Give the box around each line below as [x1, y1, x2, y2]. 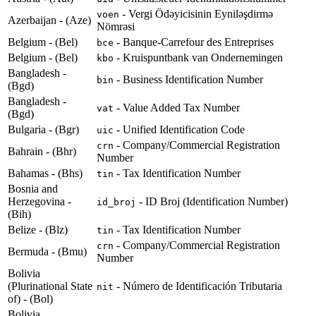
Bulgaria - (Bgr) [8, 123, 79, 136]
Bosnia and [8, 183, 58, 195]
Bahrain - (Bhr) [8, 145, 76, 158]
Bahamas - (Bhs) [8, 167, 83, 180]
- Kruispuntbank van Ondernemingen [114, 51, 283, 64]
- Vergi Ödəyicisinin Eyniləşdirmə [119, 8, 273, 20]
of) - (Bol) [8, 293, 53, 305]
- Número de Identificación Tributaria [114, 280, 282, 293]
